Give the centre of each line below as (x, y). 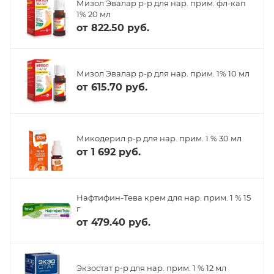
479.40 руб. (121, 222)
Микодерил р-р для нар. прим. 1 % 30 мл (159, 138)
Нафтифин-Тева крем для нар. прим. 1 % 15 (164, 197)
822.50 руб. (120, 28)
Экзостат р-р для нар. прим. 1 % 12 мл (151, 268)
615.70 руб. (119, 87)
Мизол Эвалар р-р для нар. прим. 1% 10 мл (163, 73)
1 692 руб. (116, 152)
